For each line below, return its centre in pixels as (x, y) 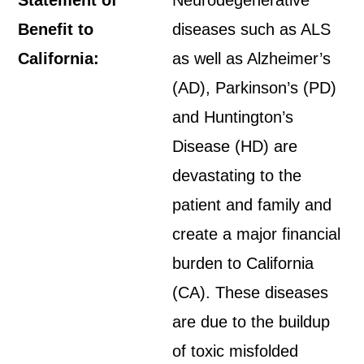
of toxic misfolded (236, 351)
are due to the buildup (251, 322)
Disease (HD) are (235, 146)
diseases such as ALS (252, 29)
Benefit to (56, 29)
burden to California (243, 263)
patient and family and (252, 205)
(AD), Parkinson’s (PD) (255, 88)
